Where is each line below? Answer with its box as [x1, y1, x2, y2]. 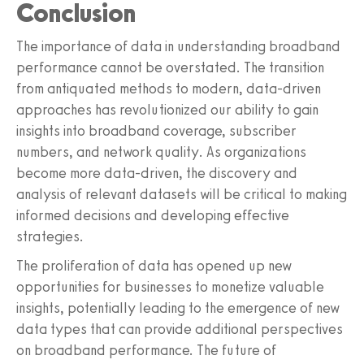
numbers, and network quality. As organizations [16, 143, 306, 162]
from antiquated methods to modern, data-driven [16, 80, 321, 98]
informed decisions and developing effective [16, 206, 289, 225]
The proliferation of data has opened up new [16, 257, 292, 275]
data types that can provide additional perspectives [16, 320, 343, 339]
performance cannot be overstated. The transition [16, 58, 324, 77]
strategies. [16, 227, 84, 246]
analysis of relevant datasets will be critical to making [16, 185, 347, 204]
